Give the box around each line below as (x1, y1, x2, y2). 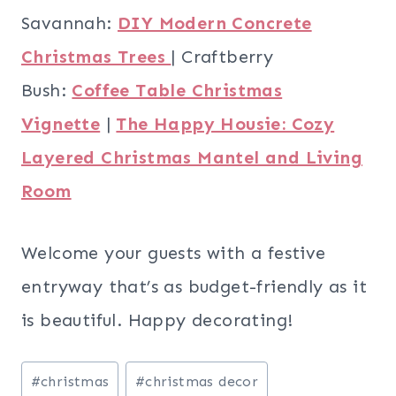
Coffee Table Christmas (72, 80, 283, 102)
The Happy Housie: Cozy (116, 113, 335, 135)
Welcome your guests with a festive (21, 242, 326, 264)
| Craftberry (171, 46, 274, 68)
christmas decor (145, 372, 259, 390)
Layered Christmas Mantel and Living (21, 147, 362, 169)
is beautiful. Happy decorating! (21, 309, 293, 331)
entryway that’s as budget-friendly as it (21, 276, 367, 298)
